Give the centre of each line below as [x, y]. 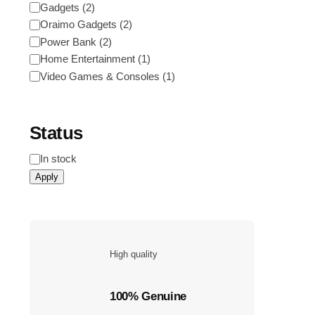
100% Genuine [148, 297]
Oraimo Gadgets [80, 25]
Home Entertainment [89, 59]
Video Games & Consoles [102, 76]
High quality [134, 255]
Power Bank [70, 41]
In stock [59, 159]
